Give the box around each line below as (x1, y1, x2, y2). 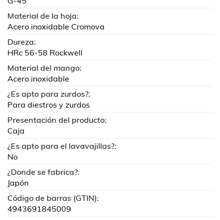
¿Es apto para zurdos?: (7, 89, 90, 99)
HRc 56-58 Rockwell (7, 48, 82, 57)
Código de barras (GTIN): (7, 193, 99, 203)
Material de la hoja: (7, 11, 79, 21)
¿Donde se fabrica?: (7, 167, 80, 177)
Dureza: (7, 37, 36, 47)
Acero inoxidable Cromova (7, 22, 105, 31)
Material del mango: (7, 63, 82, 73)
